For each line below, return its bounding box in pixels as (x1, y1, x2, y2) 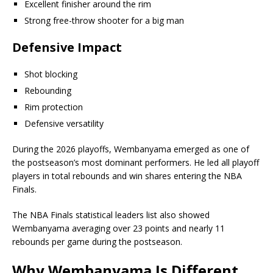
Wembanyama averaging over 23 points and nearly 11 (12, 222, 225, 234)
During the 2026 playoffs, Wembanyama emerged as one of (12, 143, 249, 155)
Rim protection (24, 101, 83, 113)
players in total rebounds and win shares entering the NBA (12, 169, 242, 182)
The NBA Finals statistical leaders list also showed (12, 208, 210, 221)
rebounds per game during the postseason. (12, 235, 182, 247)
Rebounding (24, 84, 71, 96)
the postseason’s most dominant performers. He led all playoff (12, 156, 259, 168)
